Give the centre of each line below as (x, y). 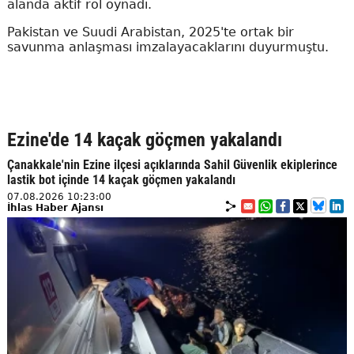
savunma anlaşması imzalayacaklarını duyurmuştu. (168, 47)
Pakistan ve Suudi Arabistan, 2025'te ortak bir (150, 32)
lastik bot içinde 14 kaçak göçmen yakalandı (121, 179)
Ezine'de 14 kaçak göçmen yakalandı (144, 139)
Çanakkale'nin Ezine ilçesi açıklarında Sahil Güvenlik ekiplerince (172, 164)
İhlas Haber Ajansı (55, 207)
